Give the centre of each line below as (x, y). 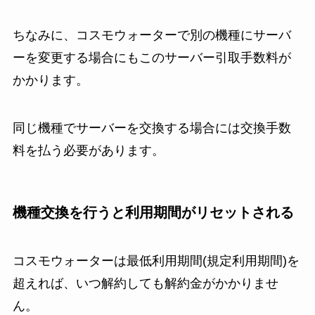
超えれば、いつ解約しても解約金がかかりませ (145, 284)
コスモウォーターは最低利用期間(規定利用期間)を (156, 261)
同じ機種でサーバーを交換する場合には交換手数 (152, 128)
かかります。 (50, 80)
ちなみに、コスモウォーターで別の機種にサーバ (152, 35)
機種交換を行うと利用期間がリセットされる (153, 212)
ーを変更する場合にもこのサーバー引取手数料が (152, 57)
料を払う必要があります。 (88, 150)
